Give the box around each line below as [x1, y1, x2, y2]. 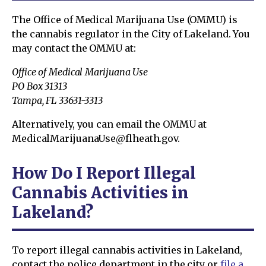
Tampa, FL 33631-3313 [12, 94, 103, 106]
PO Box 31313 [12, 80, 67, 92]
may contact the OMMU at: [12, 42, 136, 54]
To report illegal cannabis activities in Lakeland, [12, 243, 243, 256]
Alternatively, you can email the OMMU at [12, 118, 207, 130]
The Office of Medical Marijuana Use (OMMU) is [12, 13, 237, 26]
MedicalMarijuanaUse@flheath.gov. [12, 132, 180, 144]
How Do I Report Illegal [12, 163, 196, 183]
